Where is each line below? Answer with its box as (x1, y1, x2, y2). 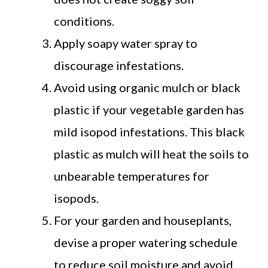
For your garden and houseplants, (54, 212, 232, 227)
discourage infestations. (54, 57, 184, 72)
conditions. (54, 13, 114, 28)
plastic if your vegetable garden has (54, 102, 244, 117)
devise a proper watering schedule (54, 234, 237, 249)
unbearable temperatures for (54, 168, 209, 183)
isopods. (54, 190, 99, 205)
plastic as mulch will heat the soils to (54, 146, 249, 161)
